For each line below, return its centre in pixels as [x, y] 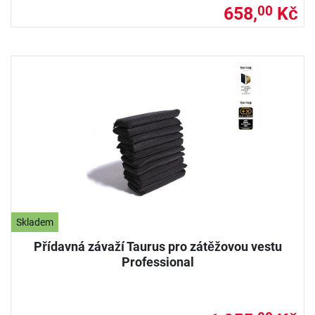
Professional [157, 262]
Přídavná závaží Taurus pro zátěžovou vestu [157, 246]
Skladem [35, 222]
